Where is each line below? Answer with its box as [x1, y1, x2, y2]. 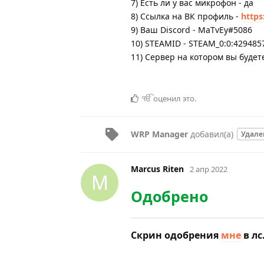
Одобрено [131, 186, 208, 206]
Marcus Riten [131, 163, 184, 174]
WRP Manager [131, 128, 188, 140]
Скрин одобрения [131, 228, 221, 242]
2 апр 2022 [190, 163, 227, 174]
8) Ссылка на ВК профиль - [131, 10, 241, 22]
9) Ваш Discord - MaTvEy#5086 [131, 24, 252, 35]
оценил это [151, 93, 194, 104]
